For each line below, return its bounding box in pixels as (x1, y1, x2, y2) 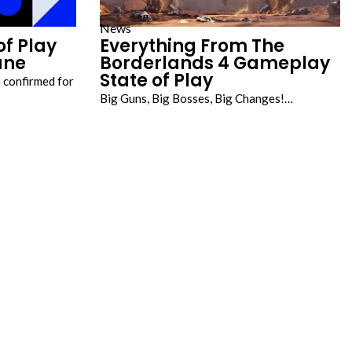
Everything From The (100, 34, 284, 58)
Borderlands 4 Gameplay (100, 51, 330, 75)
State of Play (100, 68, 213, 93)
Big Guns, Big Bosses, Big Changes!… (100, 91, 293, 105)
